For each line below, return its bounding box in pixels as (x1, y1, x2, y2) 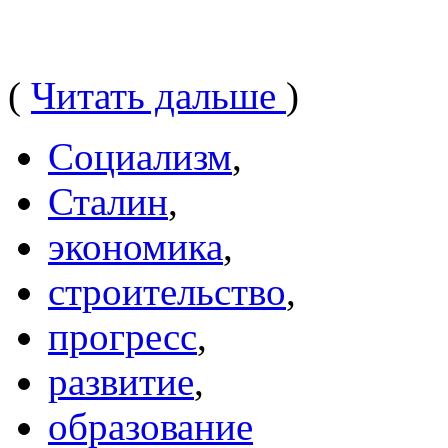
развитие (48, 359, 194, 403)
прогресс (48, 314, 197, 358)
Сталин (48, 179, 168, 223)
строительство (48, 269, 286, 313)
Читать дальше (31, 73, 286, 117)
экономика (48, 224, 223, 268)
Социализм (48, 134, 232, 178)
